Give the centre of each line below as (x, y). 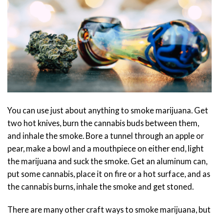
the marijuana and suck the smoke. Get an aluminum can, (107, 161)
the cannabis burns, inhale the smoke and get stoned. (101, 187)
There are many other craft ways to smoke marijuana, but (109, 210)
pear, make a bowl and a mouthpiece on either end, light (106, 149)
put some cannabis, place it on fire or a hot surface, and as (109, 174)
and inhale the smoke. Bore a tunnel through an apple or (106, 136)
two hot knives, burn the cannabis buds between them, (103, 123)
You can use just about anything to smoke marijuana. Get (108, 110)
